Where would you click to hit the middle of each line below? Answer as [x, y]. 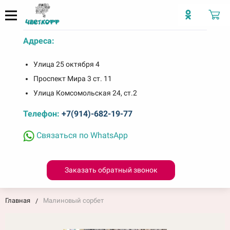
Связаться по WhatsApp [81, 135]
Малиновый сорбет [73, 200]
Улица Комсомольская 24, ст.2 [85, 93]
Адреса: [39, 41]
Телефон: [41, 114]
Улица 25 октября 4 [66, 64]
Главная [18, 200]
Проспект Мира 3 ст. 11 [72, 79]
